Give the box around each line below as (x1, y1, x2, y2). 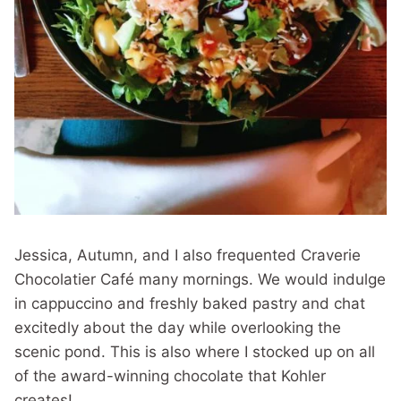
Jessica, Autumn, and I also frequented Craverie (14, 246, 361, 264)
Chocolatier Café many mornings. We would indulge (14, 270, 386, 288)
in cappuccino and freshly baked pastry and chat (14, 294, 365, 312)
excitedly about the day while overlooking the (14, 319, 341, 337)
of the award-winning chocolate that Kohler (14, 367, 326, 385)
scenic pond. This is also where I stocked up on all (14, 343, 375, 361)
